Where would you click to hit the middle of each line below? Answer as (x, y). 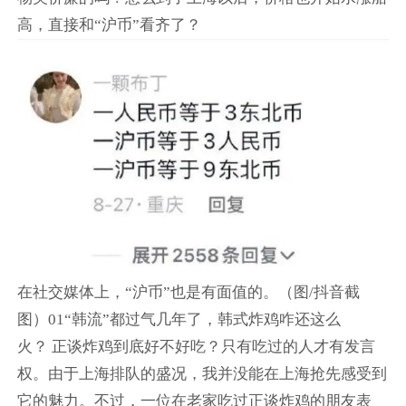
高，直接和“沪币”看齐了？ (111, 25)
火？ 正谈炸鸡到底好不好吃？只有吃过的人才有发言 (196, 347)
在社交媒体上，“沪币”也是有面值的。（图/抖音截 (188, 293)
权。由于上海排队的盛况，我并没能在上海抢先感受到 (202, 374)
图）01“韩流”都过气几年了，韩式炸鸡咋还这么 (179, 320)
